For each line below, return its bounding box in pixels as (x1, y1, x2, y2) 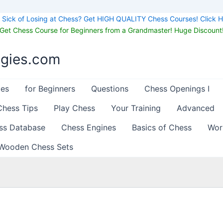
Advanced (177, 103, 215, 113)
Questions (91, 84, 128, 94)
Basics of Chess (132, 122, 192, 132)
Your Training (111, 103, 161, 113)
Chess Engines (61, 122, 116, 132)
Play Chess (54, 103, 95, 113)
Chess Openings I (144, 84, 210, 94)
